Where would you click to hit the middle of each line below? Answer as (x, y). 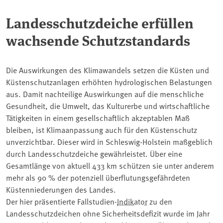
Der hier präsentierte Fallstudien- (61, 201)
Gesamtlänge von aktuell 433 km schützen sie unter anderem (110, 165)
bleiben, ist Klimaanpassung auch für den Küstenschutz (102, 129)
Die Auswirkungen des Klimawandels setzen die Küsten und (108, 69)
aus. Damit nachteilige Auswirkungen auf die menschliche (105, 93)
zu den (160, 201)
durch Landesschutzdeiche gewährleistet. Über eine (94, 153)
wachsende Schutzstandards (98, 40)
